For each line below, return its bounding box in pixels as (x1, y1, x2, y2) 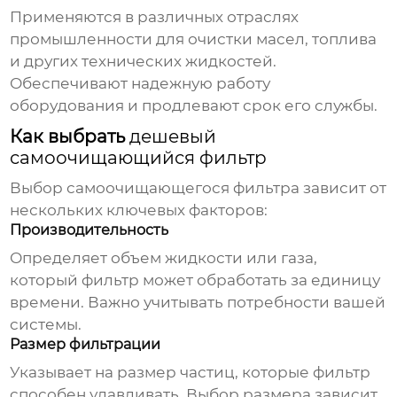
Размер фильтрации (10, 336, 161, 354)
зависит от (300, 179, 387, 198)
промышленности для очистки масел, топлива (10, 30, 378, 49)
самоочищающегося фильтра (66, 179, 300, 198)
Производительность (10, 222, 169, 239)
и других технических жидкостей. (10, 52, 277, 71)
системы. (10, 315, 82, 334)
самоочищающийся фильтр (10, 147, 268, 169)
